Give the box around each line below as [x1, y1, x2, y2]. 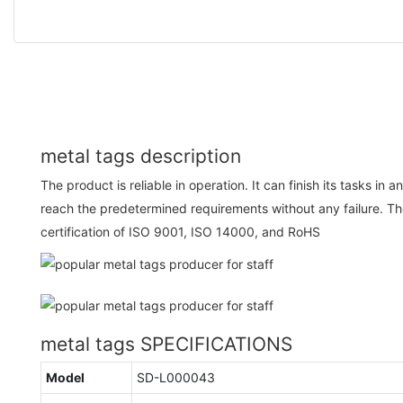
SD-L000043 [136, 369, 215, 385]
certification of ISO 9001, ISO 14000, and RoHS [40, 223, 320, 239]
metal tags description [40, 144, 241, 167]
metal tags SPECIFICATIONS [40, 332, 292, 355]
